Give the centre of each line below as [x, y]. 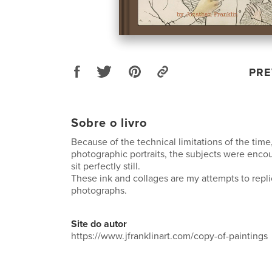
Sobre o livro [109, 123]
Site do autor [99, 224]
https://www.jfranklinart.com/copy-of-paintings [169, 236]
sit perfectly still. [106, 166]
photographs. [99, 190]
